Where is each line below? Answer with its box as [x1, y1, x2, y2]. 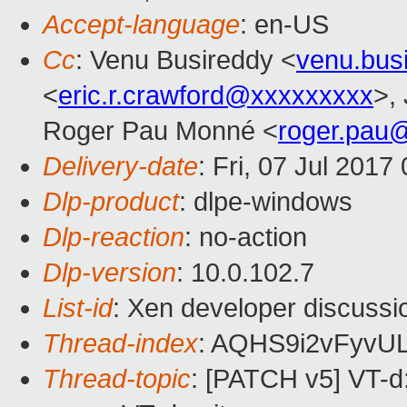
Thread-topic [43, 364, 191, 394]
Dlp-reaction [43, 223, 184, 253]
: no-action [184, 223, 307, 253]
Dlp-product [43, 187, 179, 217]
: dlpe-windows [179, 187, 352, 217]
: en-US [240, 10, 329, 40]
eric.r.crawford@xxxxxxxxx [58, 81, 373, 111]
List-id [43, 293, 113, 323]
